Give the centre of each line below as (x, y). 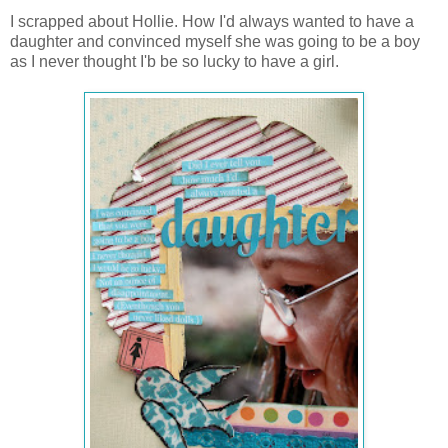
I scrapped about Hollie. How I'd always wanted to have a (212, 21)
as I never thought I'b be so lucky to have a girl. (174, 61)
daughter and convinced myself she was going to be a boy (215, 41)
